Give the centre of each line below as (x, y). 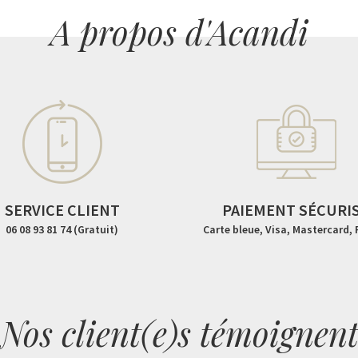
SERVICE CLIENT (62, 209)
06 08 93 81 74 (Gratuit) (62, 229)
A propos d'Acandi (179, 32)
